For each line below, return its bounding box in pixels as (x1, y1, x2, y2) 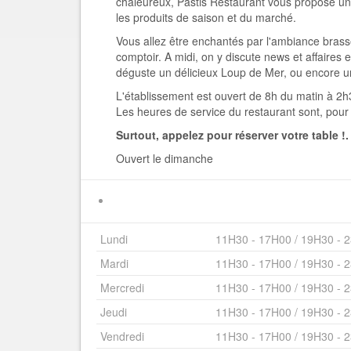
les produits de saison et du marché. (116, 9, 296, 25)
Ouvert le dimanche (116, 150, 213, 166)
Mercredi (100, 280, 144, 296)
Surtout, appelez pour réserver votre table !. (116, 127, 349, 143)
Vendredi (100, 328, 144, 345)
